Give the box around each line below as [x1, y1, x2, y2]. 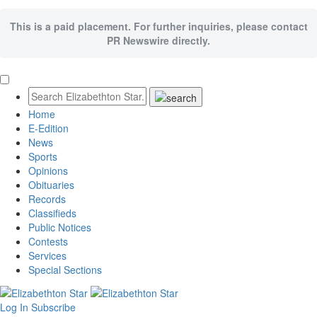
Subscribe [31, 299, 76, 314]
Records [28, 192, 66, 207]
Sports [28, 149, 57, 164]
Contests [28, 234, 68, 249]
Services [28, 248, 67, 263]
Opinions [28, 163, 68, 178]
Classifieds [28, 206, 76, 221]
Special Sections [28, 263, 102, 277]
